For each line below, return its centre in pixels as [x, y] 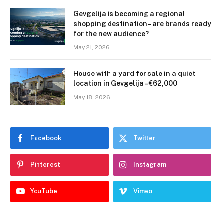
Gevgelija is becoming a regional [129, 14]
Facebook [46, 138]
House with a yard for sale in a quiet [134, 73]
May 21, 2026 [92, 47]
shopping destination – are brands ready [142, 23]
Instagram [149, 164]
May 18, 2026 [92, 97]
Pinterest [45, 164]
